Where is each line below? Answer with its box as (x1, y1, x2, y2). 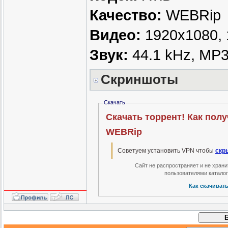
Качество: (90, 7, 162, 24)
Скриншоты (101, 72, 178, 88)
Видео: (90, 27, 141, 44)
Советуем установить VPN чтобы (117, 147, 215, 155)
